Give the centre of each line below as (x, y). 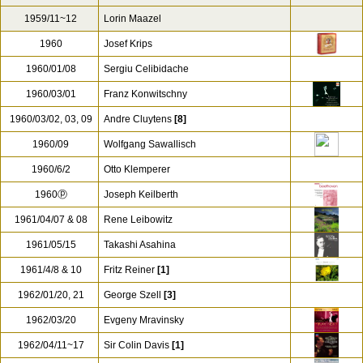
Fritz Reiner (129, 270)
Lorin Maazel (132, 19)
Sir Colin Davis (137, 345)
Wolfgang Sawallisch (150, 144)
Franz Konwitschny (145, 94)
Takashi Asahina (140, 245)
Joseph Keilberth (141, 194)
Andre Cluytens (138, 119)
